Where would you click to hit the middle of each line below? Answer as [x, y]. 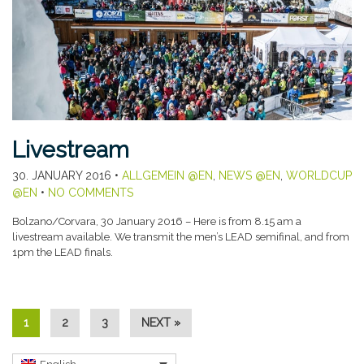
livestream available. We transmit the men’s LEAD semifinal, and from [181, 236]
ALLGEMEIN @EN [167, 175]
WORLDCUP [319, 175]
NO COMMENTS [91, 192]
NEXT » [161, 322]
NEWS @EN [249, 175]
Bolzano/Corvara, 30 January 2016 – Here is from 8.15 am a [157, 221]
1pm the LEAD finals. [63, 252]
